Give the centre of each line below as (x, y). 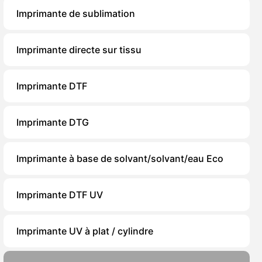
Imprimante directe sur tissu (79, 50)
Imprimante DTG (53, 122)
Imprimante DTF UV (60, 195)
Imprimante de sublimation (76, 13)
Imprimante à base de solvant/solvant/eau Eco (120, 158)
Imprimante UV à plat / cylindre (85, 231)
